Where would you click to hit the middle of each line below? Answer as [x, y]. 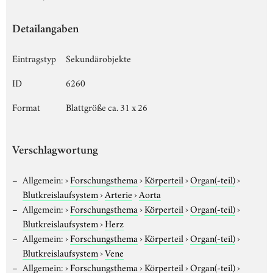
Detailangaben [45, 30]
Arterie [119, 193]
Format [26, 106]
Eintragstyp [34, 58]
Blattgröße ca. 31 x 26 [107, 106]
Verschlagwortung [55, 151]
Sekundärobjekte [98, 58]
